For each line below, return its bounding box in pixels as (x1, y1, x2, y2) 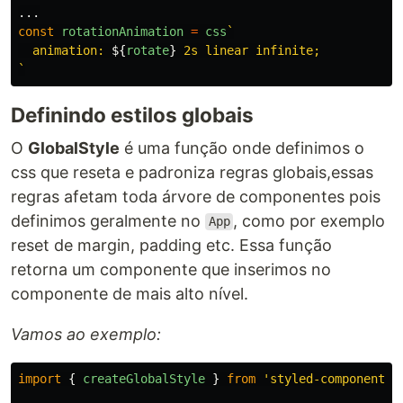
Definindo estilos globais (11, 102, 254, 127)
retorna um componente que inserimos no (11, 259, 331, 279)
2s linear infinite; (176, 42, 320, 58)
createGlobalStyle (83, 371, 205, 386)
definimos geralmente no (11, 210, 205, 230)
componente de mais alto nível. (11, 283, 248, 303)
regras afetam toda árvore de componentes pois (11, 186, 381, 206)
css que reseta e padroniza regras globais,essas (11, 162, 373, 182)
